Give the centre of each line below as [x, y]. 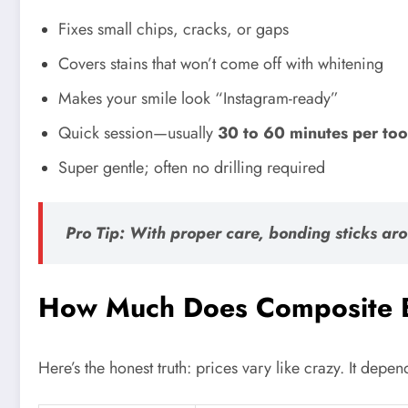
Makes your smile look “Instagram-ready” [199, 99]
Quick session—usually [138, 133]
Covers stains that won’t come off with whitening [221, 64]
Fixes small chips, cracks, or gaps [173, 30]
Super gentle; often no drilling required [192, 168]
